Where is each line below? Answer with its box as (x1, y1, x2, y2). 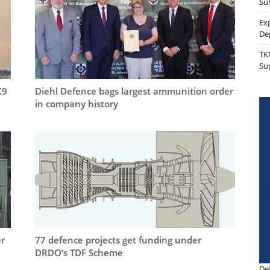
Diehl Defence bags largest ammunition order (34, 85, 233, 98)
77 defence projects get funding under (34, 233, 201, 246)
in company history (34, 98, 118, 110)
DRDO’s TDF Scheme (34, 246, 123, 259)
